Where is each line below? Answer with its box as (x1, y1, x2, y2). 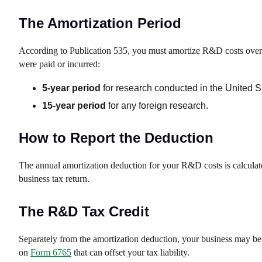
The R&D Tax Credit (19, 204, 149, 219)
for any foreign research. (106, 101, 208, 111)
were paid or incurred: (19, 59, 100, 69)
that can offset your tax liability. (71, 247, 189, 257)
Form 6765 (30, 247, 71, 257)
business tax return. (19, 174, 89, 184)
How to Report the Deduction (19, 130, 213, 146)
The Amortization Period (19, 15, 181, 31)
